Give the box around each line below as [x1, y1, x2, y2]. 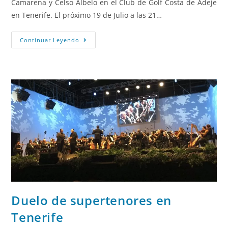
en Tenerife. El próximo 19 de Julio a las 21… [11, 10, 162, 20]
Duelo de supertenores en [11, 192, 172, 209]
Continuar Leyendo [20, 36, 80, 44]
